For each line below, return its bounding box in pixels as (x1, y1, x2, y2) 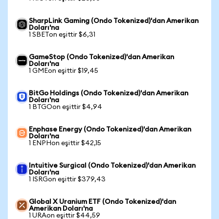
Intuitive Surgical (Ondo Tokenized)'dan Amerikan (29, 162, 196, 169)
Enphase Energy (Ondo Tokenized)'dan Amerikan (29, 126, 191, 133)
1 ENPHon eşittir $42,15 (29, 140, 101, 147)
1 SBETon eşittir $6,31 (29, 31, 95, 38)
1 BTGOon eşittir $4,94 (29, 104, 102, 110)
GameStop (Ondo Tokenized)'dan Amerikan (29, 54, 174, 61)
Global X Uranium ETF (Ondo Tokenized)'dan (29, 198, 176, 205)
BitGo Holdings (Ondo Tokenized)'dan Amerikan (29, 90, 188, 97)
